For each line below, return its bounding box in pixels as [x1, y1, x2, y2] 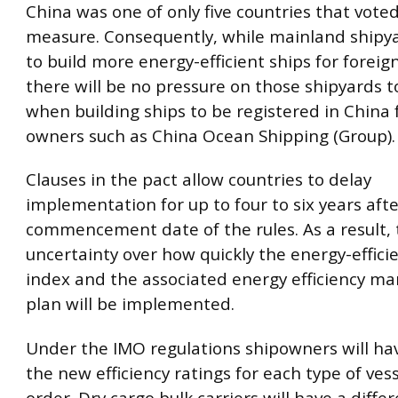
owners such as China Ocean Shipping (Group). [26, 123, 395, 147]
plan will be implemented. [26, 292, 235, 316]
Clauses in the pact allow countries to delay [26, 168, 371, 192]
